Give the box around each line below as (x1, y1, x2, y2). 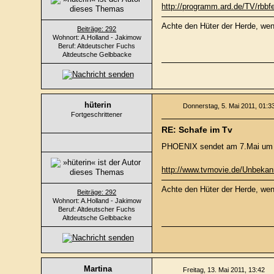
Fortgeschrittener (71, 111, 123, 119)
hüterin (84, 100, 112, 110)
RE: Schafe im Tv (161, 125, 233, 135)
